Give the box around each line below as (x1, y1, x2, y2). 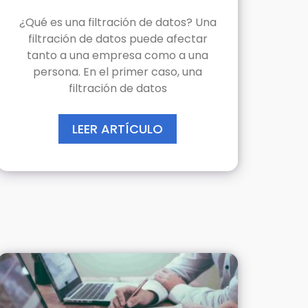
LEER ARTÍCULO (72, 120, 163, 137)
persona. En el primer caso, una (33, 63, 202, 80)
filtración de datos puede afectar (27, 30, 208, 47)
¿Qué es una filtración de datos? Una (19, 14, 217, 30)
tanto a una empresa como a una (27, 47, 208, 63)
